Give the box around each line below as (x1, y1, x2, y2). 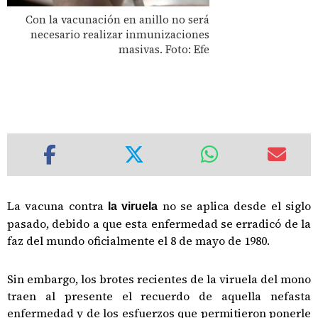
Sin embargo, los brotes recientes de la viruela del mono (7, 271, 311, 287)
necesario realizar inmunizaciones (31, 26, 210, 42)
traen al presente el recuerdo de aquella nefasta (7, 288, 311, 304)
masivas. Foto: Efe (119, 41, 210, 57)
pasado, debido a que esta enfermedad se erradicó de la (7, 216, 311, 231)
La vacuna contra (7, 198, 108, 214)
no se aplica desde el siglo (158, 198, 312, 214)
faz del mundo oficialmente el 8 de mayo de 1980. (7, 233, 270, 248)
